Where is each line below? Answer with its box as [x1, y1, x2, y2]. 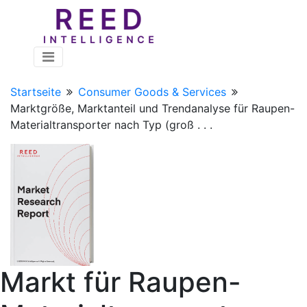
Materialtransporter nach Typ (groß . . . [10, 118, 212, 132]
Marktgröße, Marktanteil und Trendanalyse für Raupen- [10, 101, 295, 115]
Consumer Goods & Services [78, 85, 226, 99]
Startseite [10, 85, 61, 99]
